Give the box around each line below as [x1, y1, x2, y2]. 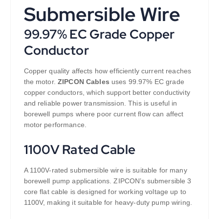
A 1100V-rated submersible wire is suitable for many [23, 166, 187, 175]
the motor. [23, 78, 58, 86]
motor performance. [23, 121, 87, 129]
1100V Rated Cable [23, 141, 135, 158]
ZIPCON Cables [58, 78, 109, 86]
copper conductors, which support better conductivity [23, 88, 190, 97]
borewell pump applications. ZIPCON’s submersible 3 [23, 177, 192, 185]
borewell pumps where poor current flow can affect [23, 110, 184, 118]
